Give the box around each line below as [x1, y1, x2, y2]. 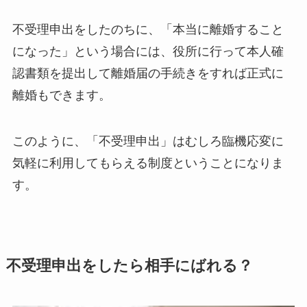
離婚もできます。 [12, 88, 111, 102]
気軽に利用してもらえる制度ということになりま [12, 156, 284, 171]
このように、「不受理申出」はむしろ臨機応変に [12, 134, 284, 149]
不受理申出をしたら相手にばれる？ [5, 257, 253, 274]
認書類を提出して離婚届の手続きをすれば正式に [12, 66, 284, 80]
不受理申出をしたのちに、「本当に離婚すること [12, 22, 284, 36]
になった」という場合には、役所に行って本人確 [12, 44, 284, 58]
